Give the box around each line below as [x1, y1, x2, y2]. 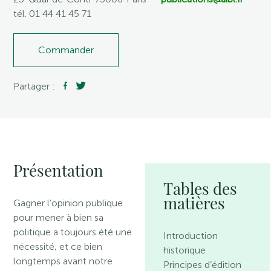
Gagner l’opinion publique [13, 197, 123, 209]
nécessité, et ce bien [13, 241, 103, 252]
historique [163, 244, 206, 256]
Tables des [163, 178, 238, 199]
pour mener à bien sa [13, 212, 104, 223]
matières [163, 192, 226, 214]
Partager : [13, 80, 58, 92]
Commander [38, 44, 94, 56]
